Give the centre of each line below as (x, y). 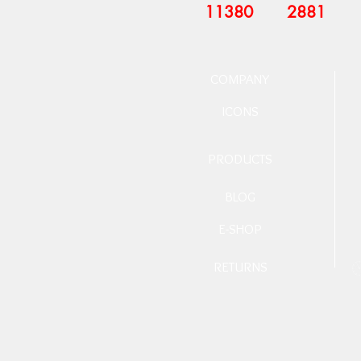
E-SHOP (240, 229)
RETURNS (240, 267)
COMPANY (240, 79)
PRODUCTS (240, 159)
